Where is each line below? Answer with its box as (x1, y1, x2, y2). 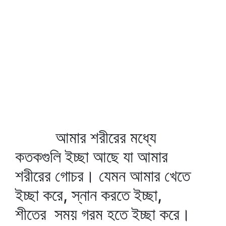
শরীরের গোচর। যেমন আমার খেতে (15, 166, 190, 186)
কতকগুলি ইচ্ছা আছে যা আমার (15, 147, 168, 166)
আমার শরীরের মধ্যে (15, 128, 156, 147)
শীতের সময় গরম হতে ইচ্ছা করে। (15, 204, 191, 224)
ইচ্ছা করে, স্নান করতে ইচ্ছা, (15, 185, 162, 205)
